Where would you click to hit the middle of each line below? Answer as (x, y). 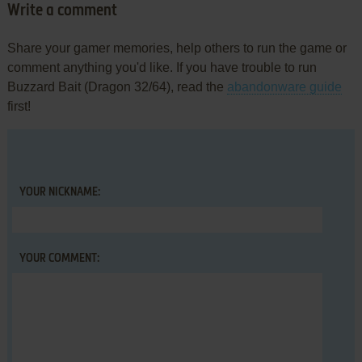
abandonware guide (284, 87)
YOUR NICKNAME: (59, 193)
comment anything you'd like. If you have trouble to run (162, 68)
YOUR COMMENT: (59, 259)
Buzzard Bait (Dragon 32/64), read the (117, 87)
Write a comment (62, 12)
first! (19, 107)
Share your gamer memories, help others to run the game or (177, 48)
